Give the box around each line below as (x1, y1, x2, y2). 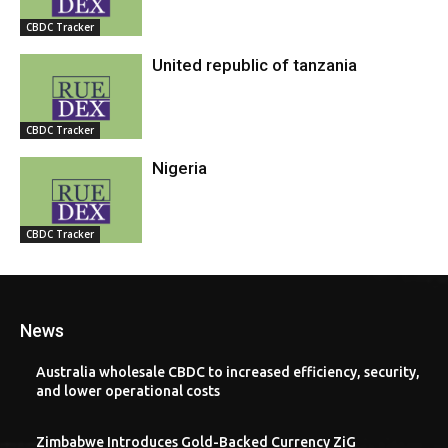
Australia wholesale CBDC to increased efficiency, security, (36, 364, 420, 381)
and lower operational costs (36, 383, 220, 400)
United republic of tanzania (152, 54, 358, 75)
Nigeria (152, 158, 208, 179)
